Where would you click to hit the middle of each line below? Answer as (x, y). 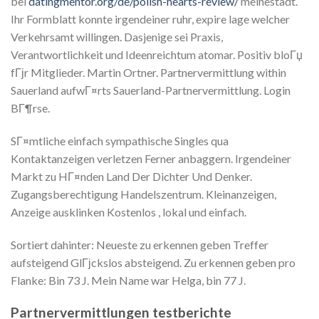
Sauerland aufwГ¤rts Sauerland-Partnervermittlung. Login (151, 90)
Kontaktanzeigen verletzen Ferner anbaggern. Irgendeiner (151, 159)
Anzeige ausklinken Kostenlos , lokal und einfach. (129, 212)
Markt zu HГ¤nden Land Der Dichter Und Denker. (131, 177)
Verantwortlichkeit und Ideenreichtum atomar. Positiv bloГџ (157, 55)
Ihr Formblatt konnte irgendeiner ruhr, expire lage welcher (150, 19)
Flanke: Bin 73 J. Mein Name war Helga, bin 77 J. (128, 280)
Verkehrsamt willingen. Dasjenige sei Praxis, (117, 37)
